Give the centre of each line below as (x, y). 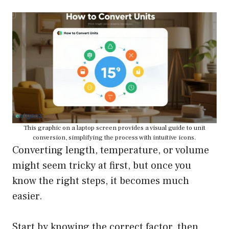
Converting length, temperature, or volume (111, 151)
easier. (27, 197)
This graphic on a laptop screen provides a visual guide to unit (114, 128)
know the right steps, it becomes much (101, 181)
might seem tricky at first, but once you (102, 166)
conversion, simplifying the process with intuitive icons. (114, 138)
